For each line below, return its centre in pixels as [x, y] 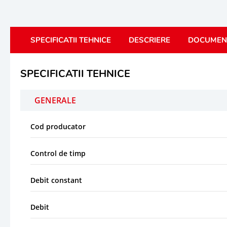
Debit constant [56, 180]
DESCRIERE [149, 40]
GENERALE [55, 100]
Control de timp [58, 153]
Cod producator [58, 126]
